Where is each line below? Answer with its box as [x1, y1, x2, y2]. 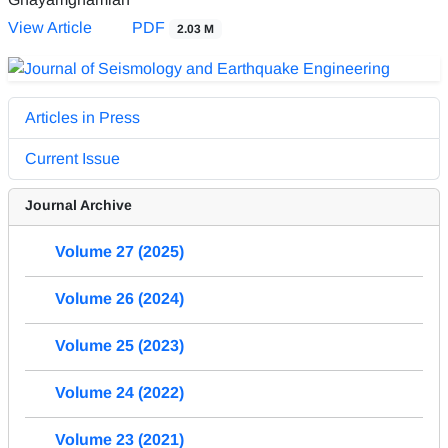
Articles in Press [25, 108, 140, 126]
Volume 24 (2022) [55, 383, 184, 401]
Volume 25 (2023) [55, 336, 184, 354]
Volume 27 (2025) [55, 242, 184, 260]
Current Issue [25, 149, 120, 167]
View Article [8, 18, 92, 36]
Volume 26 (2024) [55, 289, 184, 307]
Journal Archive [25, 196, 132, 213]
